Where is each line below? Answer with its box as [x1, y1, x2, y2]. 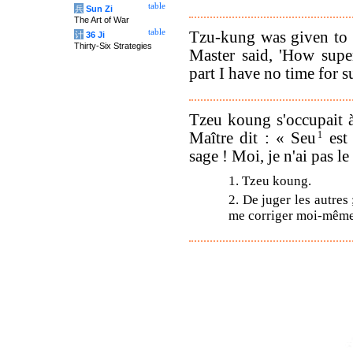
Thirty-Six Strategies [74, 41, 152, 50]
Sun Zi [86, 4, 113, 13]
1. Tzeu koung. [229, 173, 311, 188]
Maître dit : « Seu [189, 128, 317, 147]
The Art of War [74, 15, 129, 24]
